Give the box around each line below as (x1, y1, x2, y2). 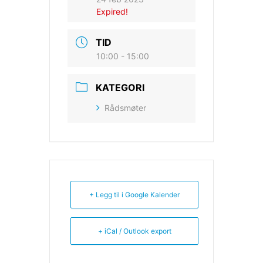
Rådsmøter (104, 102, 146, 113)
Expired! (96, 6, 128, 17)
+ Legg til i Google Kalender (89, 190, 180, 199)
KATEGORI (96, 81, 144, 93)
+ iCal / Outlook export (97, 226, 171, 235)
